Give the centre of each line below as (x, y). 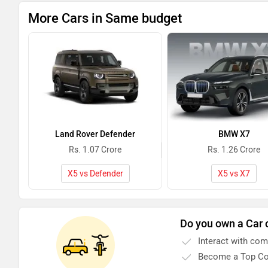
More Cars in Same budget (105, 19)
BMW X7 (234, 135)
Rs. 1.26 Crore (234, 150)
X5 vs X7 (234, 174)
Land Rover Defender (95, 135)
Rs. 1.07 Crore (95, 150)
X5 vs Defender (95, 174)
